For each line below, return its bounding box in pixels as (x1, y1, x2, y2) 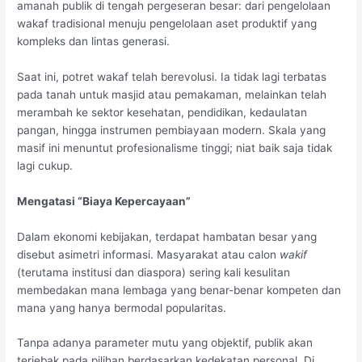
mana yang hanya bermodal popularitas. (17, 301, 227, 314)
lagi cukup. (17, 158, 74, 172)
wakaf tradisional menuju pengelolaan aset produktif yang (17, 16, 318, 30)
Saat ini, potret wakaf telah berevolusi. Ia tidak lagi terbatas (17, 69, 327, 83)
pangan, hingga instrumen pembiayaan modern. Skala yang (17, 123, 326, 137)
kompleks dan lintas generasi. (17, 34, 170, 48)
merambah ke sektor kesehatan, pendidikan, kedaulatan (17, 105, 308, 119)
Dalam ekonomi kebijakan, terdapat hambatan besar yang (17, 229, 318, 243)
